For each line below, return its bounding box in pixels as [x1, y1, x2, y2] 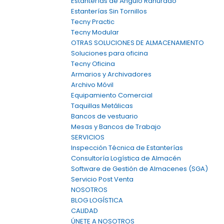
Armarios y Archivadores [71, 69, 151, 79]
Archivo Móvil [71, 80, 113, 89]
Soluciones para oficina [71, 48, 148, 58]
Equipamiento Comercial [71, 90, 152, 100]
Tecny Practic [71, 17, 114, 26]
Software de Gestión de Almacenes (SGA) [71, 164, 208, 173]
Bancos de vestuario [71, 111, 138, 121]
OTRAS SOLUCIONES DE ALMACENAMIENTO [71, 38, 204, 47]
